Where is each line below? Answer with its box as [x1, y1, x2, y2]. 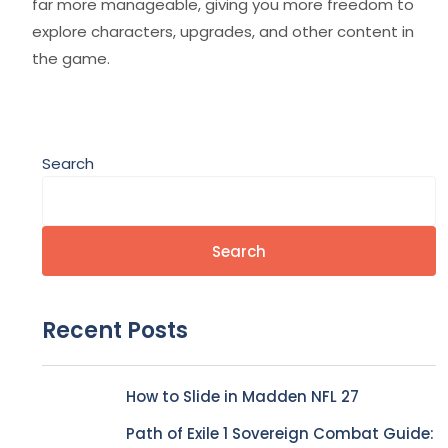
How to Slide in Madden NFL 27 [126, 386, 359, 407]
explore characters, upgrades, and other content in [32, 21, 414, 42]
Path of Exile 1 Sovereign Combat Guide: [126, 423, 434, 444]
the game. [32, 48, 110, 69]
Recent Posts [42, 315, 188, 346]
